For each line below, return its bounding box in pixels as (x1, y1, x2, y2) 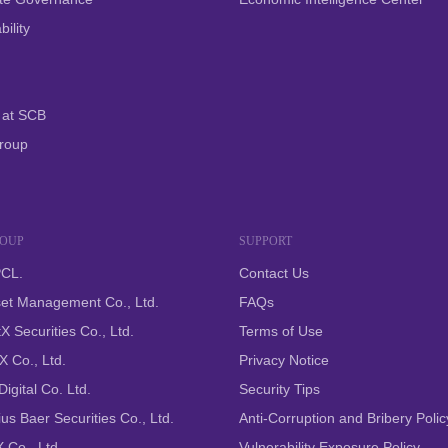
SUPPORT (239, 234, 292, 248)
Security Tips (239, 381, 320, 397)
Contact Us (239, 265, 309, 281)
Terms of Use (239, 323, 323, 339)
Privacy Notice (239, 352, 329, 368)
